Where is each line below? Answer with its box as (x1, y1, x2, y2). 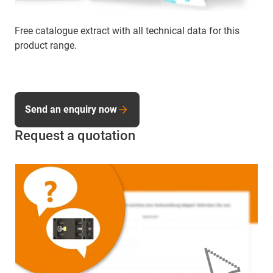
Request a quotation (15, 128, 135, 144)
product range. (15, 40, 77, 52)
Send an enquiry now (25, 104, 117, 116)
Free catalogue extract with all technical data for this (15, 25, 239, 37)
